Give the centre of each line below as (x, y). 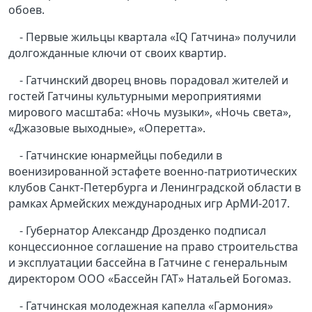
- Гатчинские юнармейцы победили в (121, 156)
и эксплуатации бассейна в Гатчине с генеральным (148, 263)
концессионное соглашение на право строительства (153, 247)
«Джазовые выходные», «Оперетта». (107, 128)
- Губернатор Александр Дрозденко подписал (143, 231)
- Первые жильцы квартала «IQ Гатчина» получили (158, 37)
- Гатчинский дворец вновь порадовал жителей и (154, 80)
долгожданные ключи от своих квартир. (117, 53)
